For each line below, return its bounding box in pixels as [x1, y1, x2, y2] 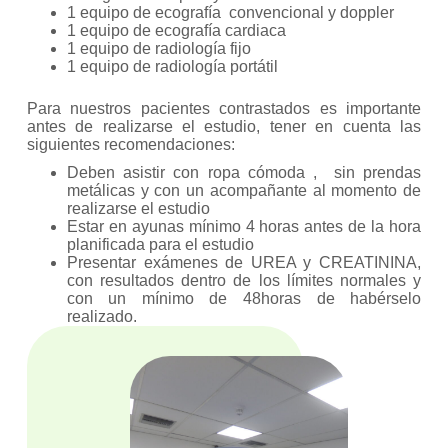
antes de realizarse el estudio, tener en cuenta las [26, 117, 422, 135]
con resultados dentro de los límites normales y [66, 271, 422, 289]
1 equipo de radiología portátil [66, 57, 278, 75]
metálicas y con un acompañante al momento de [66, 181, 422, 199]
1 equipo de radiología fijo [66, 39, 255, 57]
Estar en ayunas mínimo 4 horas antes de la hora [66, 217, 422, 235]
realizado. [66, 307, 141, 325]
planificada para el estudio [66, 235, 258, 253]
